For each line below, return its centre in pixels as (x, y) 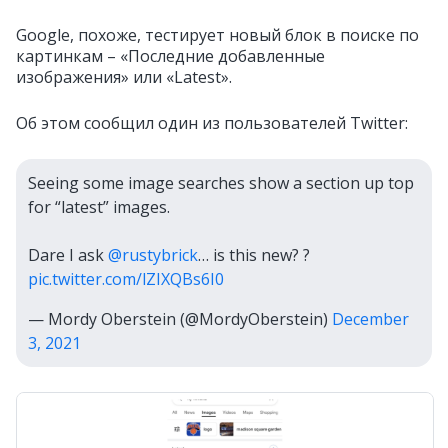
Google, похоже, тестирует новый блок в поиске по (217, 35)
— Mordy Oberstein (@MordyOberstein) (180, 319)
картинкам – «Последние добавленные (170, 56)
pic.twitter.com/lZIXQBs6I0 (126, 279)
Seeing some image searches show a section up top (221, 183)
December (370, 319)
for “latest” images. (99, 207)
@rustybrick (153, 255)
